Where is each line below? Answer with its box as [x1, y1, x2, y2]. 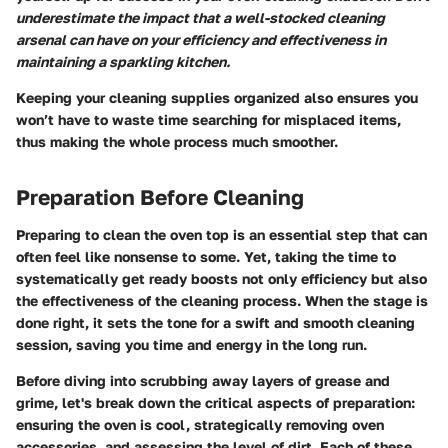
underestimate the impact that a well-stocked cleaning [16, 8, 385, 26]
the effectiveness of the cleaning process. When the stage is [16, 292, 428, 310]
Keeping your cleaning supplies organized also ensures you [16, 88, 418, 106]
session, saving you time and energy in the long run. [16, 336, 367, 354]
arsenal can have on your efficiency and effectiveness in [16, 30, 386, 48]
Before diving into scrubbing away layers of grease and [16, 372, 390, 390]
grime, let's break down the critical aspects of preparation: [16, 394, 415, 412]
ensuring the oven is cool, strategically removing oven [16, 416, 384, 434]
